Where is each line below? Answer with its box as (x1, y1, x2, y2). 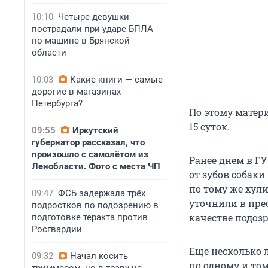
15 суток (189, 120, 227, 133)
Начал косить (70, 251, 128, 261)
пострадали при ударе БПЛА (32, 23, 153, 34)
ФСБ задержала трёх (58, 188, 145, 199)
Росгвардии (32, 224, 82, 234)
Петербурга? (32, 98, 83, 109)
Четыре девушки (58, 11, 129, 22)
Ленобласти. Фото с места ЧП (32, 161, 160, 172)
